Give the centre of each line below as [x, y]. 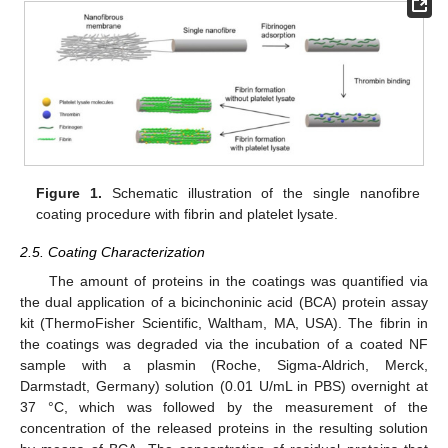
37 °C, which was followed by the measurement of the [224, 406]
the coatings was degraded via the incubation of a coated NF [224, 343]
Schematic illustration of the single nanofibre [261, 193]
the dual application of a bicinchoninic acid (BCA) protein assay [224, 301]
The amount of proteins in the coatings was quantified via [238, 280]
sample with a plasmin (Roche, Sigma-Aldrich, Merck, [224, 364]
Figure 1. [69, 193]
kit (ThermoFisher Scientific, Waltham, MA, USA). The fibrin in [224, 322]
